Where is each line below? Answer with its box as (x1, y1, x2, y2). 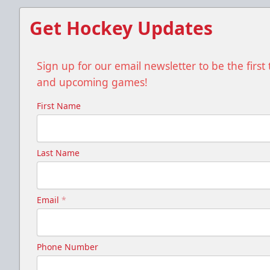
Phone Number (37, 240, 98, 253)
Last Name (37, 146, 80, 159)
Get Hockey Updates (30, 15, 213, 40)
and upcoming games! (37, 74, 148, 89)
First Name (37, 99, 81, 111)
